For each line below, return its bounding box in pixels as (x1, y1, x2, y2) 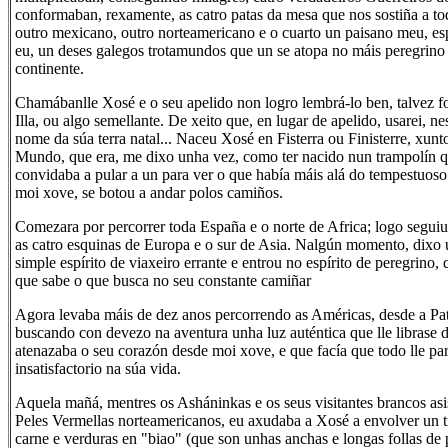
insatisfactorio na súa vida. (15, 360, 181, 377)
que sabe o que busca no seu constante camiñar (15, 272, 311, 289)
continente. (15, 60, 84, 77)
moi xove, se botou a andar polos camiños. (15, 184, 283, 201)
